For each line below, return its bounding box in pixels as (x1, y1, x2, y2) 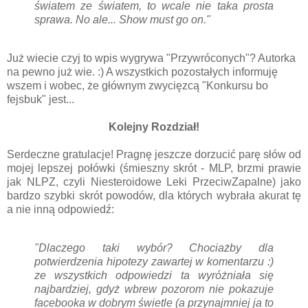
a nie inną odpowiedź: (7, 203, 114, 216)
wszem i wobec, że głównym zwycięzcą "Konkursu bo (7, 80, 268, 92)
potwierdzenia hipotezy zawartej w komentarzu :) (34, 256, 274, 268)
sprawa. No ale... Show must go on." (34, 14, 210, 26)
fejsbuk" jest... (7, 93, 74, 106)
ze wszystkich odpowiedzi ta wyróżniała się (34, 269, 274, 282)
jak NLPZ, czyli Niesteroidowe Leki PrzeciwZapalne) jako (7, 176, 301, 188)
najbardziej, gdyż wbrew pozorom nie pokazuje (34, 283, 274, 296)
